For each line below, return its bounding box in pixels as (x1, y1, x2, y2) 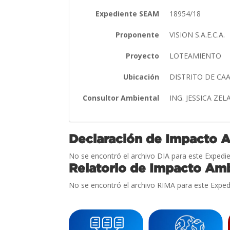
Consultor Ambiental (83, 92, 160, 103)
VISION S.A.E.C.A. (169, 29, 227, 40)
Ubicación (123, 71, 160, 82)
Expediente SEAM (95, 8, 160, 18)
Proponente (116, 29, 160, 40)
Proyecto (126, 50, 160, 61)
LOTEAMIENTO (169, 50, 224, 61)
